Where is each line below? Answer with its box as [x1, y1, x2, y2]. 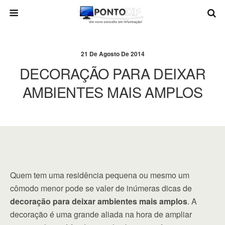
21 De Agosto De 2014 [80, 49, 145, 58]
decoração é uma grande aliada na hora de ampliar [10, 208, 192, 220]
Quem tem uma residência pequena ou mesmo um [10, 169, 189, 181]
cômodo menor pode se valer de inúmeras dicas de [10, 182, 192, 194]
